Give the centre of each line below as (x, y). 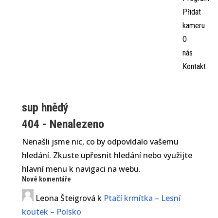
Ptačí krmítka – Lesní (142, 198)
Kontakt (194, 66)
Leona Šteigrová (65, 198)
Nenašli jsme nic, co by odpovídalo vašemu (100, 142)
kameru (193, 26)
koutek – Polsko (51, 212)
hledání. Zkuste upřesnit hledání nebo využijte (107, 155)
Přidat (191, 12)
